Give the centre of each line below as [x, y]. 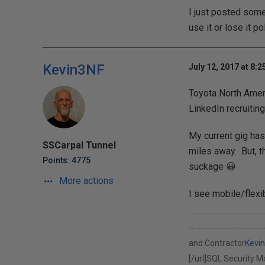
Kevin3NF [74, 70]
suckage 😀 [212, 167]
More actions [85, 181]
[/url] [197, 258]
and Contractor [216, 243]
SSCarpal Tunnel [79, 145]
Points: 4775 [67, 160]
